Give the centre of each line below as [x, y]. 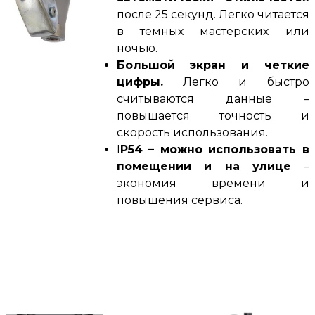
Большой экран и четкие [213, 65]
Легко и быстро [236, 82]
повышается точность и [213, 115]
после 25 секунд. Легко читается [213, 14]
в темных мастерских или [213, 31]
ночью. [137, 48]
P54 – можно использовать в [214, 149]
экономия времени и [213, 183]
